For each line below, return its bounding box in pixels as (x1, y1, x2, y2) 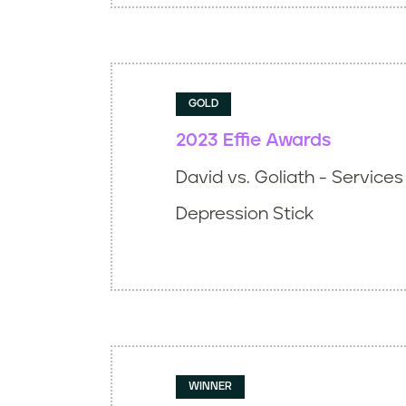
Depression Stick (176, 206, 314, 223)
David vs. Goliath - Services (176, 169, 403, 187)
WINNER (188, 381, 232, 392)
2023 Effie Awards (176, 131, 331, 150)
